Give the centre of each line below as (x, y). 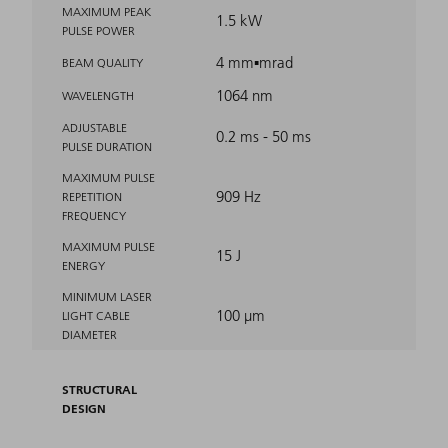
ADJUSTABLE (94, 127)
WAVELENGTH (98, 95)
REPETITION (92, 196)
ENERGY (83, 265)
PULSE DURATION (107, 146)
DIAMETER (89, 334)
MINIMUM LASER (107, 296)
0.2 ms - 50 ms (263, 136)
